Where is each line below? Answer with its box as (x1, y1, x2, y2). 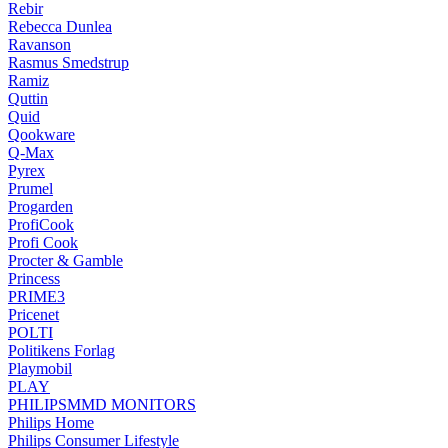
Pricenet (8, 305, 59, 323)
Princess (8, 269, 60, 287)
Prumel (8, 179, 53, 197)
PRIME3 (8, 287, 65, 305)
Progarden (8, 197, 73, 215)
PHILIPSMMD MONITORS (8, 395, 196, 413)
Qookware (8, 125, 75, 143)
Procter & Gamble (8, 251, 123, 269)
